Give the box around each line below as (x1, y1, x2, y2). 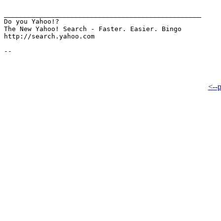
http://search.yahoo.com (4, 33, 95, 40)
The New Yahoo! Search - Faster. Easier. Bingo (4, 25, 182, 33)
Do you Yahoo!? (4, 18, 59, 25)
